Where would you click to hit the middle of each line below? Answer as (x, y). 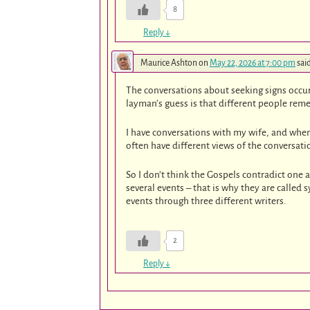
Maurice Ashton (169, 63)
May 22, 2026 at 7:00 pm (253, 63)
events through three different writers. (207, 201)
